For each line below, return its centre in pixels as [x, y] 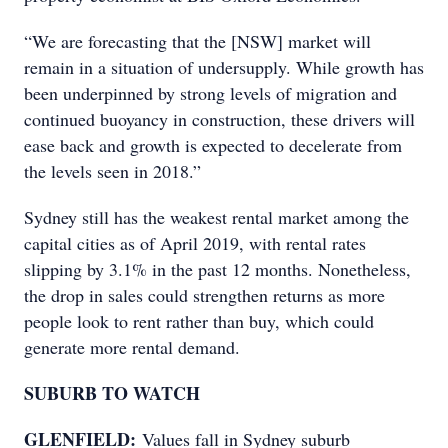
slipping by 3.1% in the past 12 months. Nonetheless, [217, 269]
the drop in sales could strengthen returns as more [204, 295]
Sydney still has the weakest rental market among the [216, 217]
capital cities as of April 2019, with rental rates [195, 243]
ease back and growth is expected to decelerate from [213, 145]
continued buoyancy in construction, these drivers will [219, 119]
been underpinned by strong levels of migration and [210, 93]
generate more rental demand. [132, 347]
